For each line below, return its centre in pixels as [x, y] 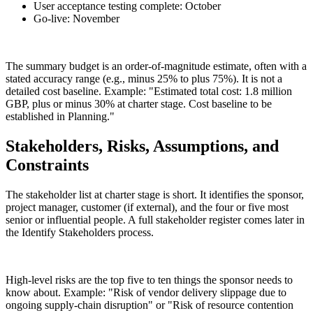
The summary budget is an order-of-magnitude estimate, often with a [156, 66]
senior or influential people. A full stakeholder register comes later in [155, 219]
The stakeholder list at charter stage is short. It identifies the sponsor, [155, 194]
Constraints [47, 165]
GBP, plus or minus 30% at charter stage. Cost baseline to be [139, 103]
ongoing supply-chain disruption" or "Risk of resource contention [150, 305]
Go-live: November [77, 18]
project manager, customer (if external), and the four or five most [147, 207]
